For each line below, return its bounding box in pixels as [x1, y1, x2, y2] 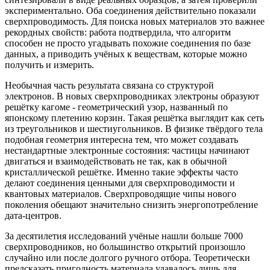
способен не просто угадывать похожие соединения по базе [5, 37, 251, 48]
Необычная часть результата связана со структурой [5, 80, 214, 90]
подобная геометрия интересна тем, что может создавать [5, 134, 238, 145]
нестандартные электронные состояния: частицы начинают [5, 145, 250, 155]
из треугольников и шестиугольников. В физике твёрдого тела [5, 123, 263, 134]
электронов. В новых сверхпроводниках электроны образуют [5, 90, 259, 101]
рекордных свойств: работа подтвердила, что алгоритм [5, 27, 231, 37]
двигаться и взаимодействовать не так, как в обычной [5, 155, 227, 166]
